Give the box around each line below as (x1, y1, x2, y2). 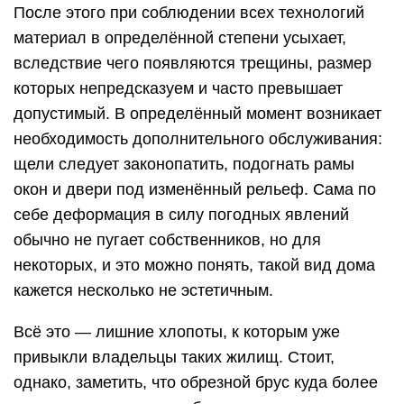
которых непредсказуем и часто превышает (14, 78, 343, 97)
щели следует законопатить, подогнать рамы (14, 154, 354, 173)
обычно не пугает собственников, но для (14, 230, 321, 249)
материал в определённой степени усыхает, (14, 28, 346, 47)
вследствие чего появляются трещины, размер (14, 53, 372, 72)
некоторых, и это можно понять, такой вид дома (14, 255, 375, 274)
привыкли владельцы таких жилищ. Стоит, (14, 347, 335, 366)
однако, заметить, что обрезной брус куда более (14, 372, 378, 391)
